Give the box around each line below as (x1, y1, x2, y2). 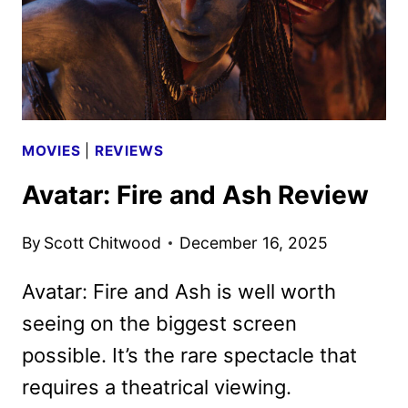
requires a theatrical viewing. (22, 374, 291, 399)
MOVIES (22, 141, 81, 159)
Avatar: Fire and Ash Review (22, 179, 369, 211)
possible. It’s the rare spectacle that (22, 342, 357, 367)
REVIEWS (94, 141, 164, 159)
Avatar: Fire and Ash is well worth (22, 279, 336, 303)
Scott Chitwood (44, 232, 162, 252)
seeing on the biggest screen (22, 311, 297, 335)
